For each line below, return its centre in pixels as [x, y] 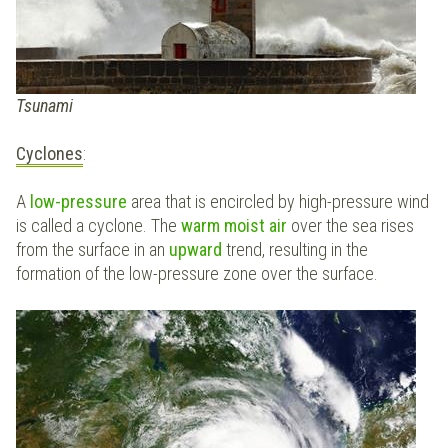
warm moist [225, 226]
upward [197, 250]
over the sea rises [352, 226]
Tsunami [44, 106]
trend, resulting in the [297, 250]
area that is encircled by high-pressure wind [280, 202]
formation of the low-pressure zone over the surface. [197, 274]
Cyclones [49, 154]
